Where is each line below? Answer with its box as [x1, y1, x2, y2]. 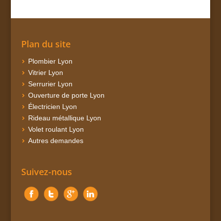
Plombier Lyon [28, 57, 73, 66]
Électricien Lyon [28, 103, 77, 111]
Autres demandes [28, 137, 83, 145]
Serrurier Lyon [28, 80, 73, 88]
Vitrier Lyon [28, 69, 63, 77]
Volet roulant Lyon [28, 125, 84, 134]
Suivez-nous [21, 165, 72, 178]
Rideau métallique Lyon [28, 114, 101, 122]
